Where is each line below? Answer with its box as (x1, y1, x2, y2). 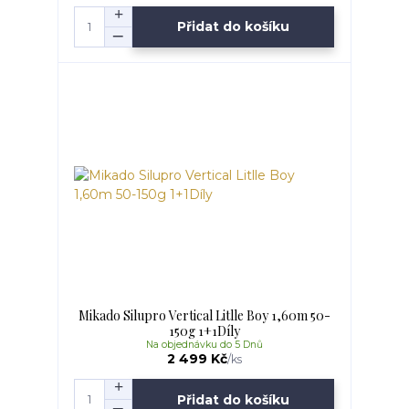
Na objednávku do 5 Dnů (145, 338, 263, 351)
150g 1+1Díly (168, 321, 240, 340)
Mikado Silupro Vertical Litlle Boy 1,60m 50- (78, 306, 330, 324)
